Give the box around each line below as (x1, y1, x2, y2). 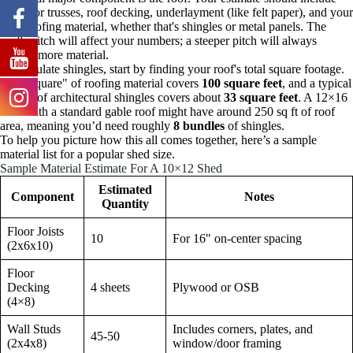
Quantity (101, 196, 149, 210)
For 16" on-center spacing (173, 231, 302, 245)
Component (10, 189, 74, 203)
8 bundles (173, 118, 225, 132)
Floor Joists (7, 224, 64, 238)
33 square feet (224, 90, 298, 104)
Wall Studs (7, 321, 61, 336)
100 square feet (202, 76, 282, 90)
